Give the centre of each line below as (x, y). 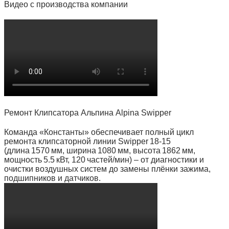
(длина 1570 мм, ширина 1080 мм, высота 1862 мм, (100, 151)
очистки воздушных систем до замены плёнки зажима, (107, 169)
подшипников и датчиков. (52, 178)
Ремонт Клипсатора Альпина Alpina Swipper (88, 113)
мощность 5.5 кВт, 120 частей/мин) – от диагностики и (104, 160)
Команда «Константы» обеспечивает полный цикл (99, 132)
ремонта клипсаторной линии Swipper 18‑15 (87, 141)
